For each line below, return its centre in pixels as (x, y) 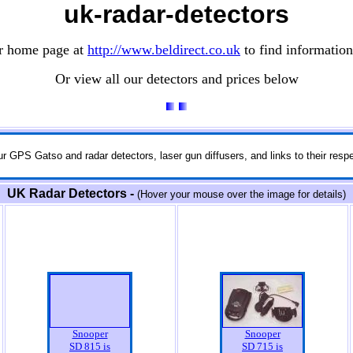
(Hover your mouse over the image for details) (242, 194)
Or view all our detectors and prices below (176, 79)
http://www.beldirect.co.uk (164, 50)
